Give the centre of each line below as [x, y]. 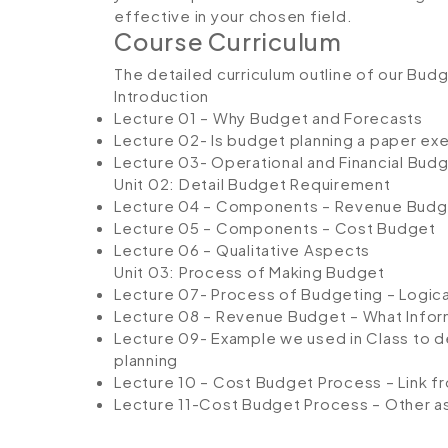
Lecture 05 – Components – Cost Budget [275, 227]
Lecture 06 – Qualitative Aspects [242, 249]
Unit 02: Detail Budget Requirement [252, 183]
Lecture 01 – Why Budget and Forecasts [268, 117]
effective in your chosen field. [233, 15]
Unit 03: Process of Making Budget [249, 271]
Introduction [161, 95]
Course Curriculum [228, 41]
